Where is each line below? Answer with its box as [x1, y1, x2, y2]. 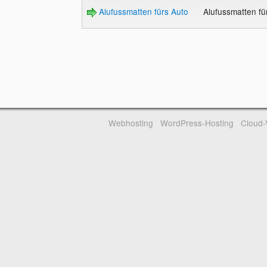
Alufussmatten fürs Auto [96, 5, 188, 18]
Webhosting [108, 117, 154, 129]
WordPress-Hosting [160, 117, 234, 129]
